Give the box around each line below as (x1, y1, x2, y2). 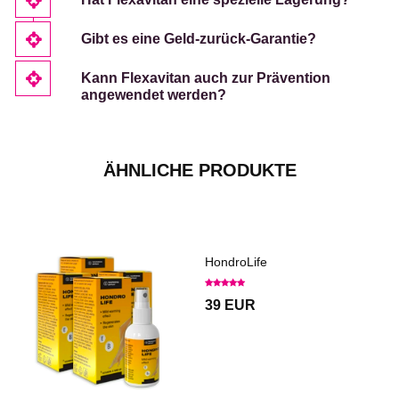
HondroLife (205, 254, 267, 269)
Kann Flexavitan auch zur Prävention (81, 69, 330, 85)
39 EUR (205, 297, 256, 313)
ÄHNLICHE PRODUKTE (102, 159, 297, 180)
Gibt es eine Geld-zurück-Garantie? (81, 30, 316, 46)
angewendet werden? (81, 86, 226, 102)
